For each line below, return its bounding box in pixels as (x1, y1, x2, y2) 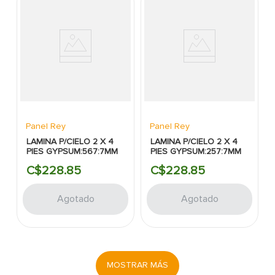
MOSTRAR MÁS (107, 260, 168, 271)
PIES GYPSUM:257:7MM (150, 145, 242, 157)
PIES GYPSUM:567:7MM (26, 145, 118, 157)
